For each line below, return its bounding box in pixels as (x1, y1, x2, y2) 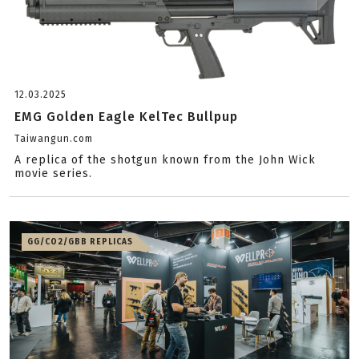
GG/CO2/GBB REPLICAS (27, 237, 133, 247)
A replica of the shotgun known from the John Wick (14, 153, 316, 167)
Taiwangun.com (14, 133, 93, 144)
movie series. (14, 167, 92, 180)
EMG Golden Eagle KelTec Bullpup (14, 109, 238, 124)
